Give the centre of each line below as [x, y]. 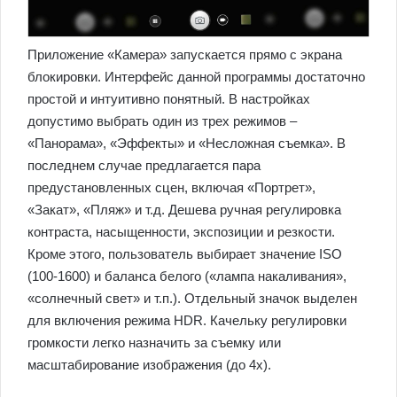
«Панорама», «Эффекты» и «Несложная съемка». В [187, 144]
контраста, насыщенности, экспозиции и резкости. [181, 232]
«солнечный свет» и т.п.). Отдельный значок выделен [192, 299]
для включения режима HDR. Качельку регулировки [187, 321]
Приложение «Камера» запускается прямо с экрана [185, 55]
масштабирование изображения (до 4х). [149, 365]
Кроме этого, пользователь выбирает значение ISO [185, 254]
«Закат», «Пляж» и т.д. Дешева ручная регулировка [184, 210]
